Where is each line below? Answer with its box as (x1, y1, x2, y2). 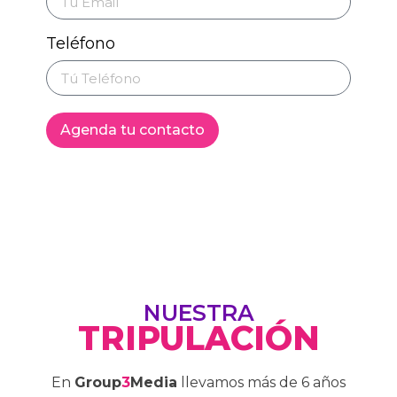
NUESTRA (143, 300, 254, 327)
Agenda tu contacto (60, 121, 205, 139)
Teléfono (46, 34, 115, 54)
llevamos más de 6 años (177, 374, 346, 392)
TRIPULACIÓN (77, 318, 320, 359)
